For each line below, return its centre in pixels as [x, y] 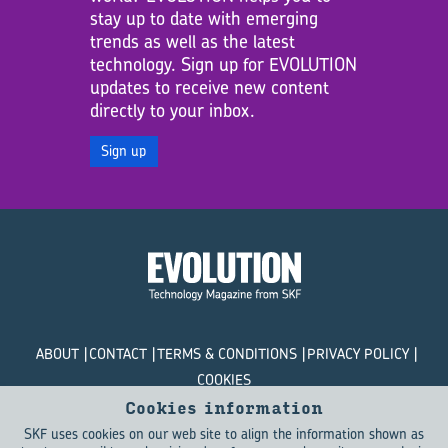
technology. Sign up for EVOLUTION [223, 64]
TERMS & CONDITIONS [227, 353]
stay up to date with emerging [203, 18]
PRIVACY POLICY [358, 353]
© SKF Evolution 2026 [224, 421]
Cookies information [224, 408]
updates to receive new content [209, 87]
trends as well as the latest [192, 41]
